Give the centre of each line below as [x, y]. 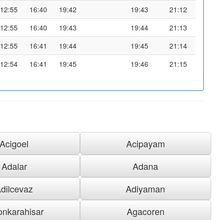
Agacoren [145, 211]
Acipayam [145, 143]
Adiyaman [146, 188]
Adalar [14, 166]
